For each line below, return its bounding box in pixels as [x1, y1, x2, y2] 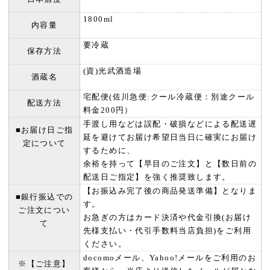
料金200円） [83, 105, 133, 115]
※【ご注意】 [18, 259, 71, 268]
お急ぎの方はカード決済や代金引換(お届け [83, 212, 251, 222]
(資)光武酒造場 [83, 66, 142, 75]
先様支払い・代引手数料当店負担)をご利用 [83, 225, 251, 235]
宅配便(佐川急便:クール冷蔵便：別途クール [83, 92, 255, 101]
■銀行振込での [15, 192, 74, 201]
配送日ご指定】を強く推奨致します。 [83, 172, 231, 181]
